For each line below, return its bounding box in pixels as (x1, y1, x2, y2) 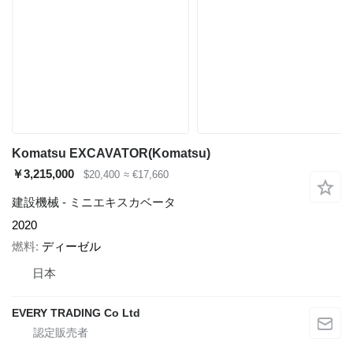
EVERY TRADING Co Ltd (12, 306, 140, 319)
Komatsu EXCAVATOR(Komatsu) (12, 147, 210, 161)
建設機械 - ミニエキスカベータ (12, 195, 176, 210)
